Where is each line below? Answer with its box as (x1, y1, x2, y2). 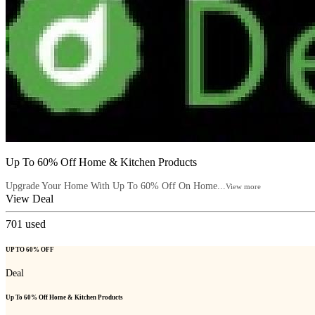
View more (226, 182, 261, 191)
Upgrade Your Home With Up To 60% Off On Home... (6, 181, 226, 192)
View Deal (6, 193, 53, 205)
